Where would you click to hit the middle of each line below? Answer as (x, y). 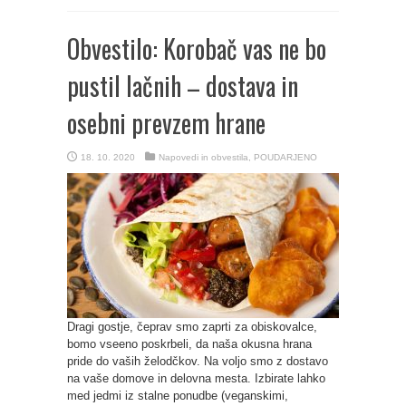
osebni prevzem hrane (166, 123)
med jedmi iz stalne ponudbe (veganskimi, (178, 396)
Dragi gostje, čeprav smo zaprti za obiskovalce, (192, 327)
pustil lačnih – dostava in (183, 86)
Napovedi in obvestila (203, 157)
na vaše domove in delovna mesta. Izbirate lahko (196, 378)
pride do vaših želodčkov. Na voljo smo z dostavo (198, 361)
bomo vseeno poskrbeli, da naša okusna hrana (189, 344)
